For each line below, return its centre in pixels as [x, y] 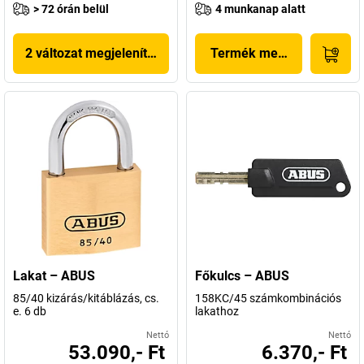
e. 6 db [30, 311]
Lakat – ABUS [54, 276]
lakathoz [217, 311]
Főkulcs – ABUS [242, 276]
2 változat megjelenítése [97, 53]
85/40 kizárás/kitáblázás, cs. [86, 298]
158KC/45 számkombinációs [268, 298]
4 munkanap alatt [260, 9]
